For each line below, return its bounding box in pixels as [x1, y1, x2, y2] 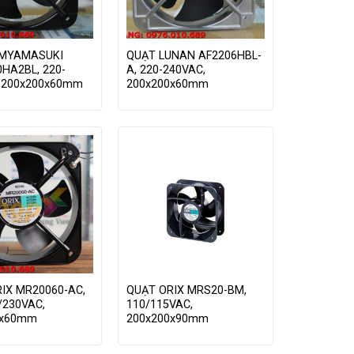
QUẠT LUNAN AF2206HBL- [126, 48, 262, 62]
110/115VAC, [126, 297, 193, 311]
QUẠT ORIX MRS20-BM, [126, 283, 247, 297]
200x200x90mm [126, 311, 209, 326]
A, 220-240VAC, [126, 62, 205, 77]
